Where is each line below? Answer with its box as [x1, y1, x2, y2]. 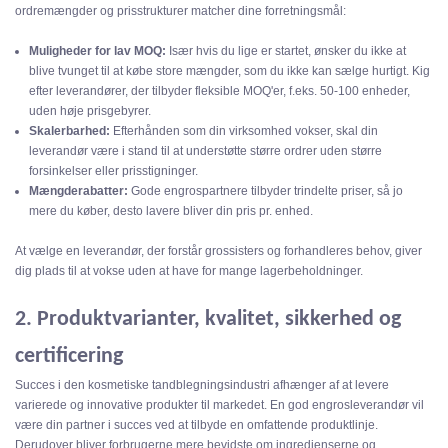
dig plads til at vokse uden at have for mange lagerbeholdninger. [15, 264, 363, 279]
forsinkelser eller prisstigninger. [29, 164, 199, 179]
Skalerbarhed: [29, 124, 111, 139]
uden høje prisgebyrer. [29, 104, 152, 119]
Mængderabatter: [29, 184, 129, 199]
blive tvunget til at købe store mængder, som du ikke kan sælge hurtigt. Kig [29, 64, 431, 79]
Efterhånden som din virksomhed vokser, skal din [110, 124, 379, 139]
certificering [15, 345, 123, 369]
